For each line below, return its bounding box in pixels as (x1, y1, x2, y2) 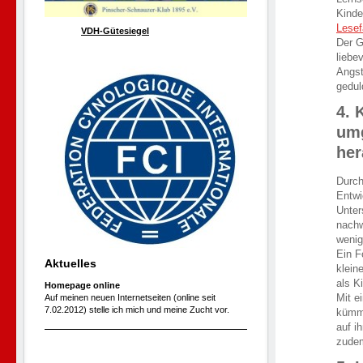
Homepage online (45, 280, 122, 290)
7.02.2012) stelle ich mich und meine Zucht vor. (45, 304, 229, 314)
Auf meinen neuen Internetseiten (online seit (45, 292, 216, 302)
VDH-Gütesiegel (81, 25, 149, 36)
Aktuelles (45, 256, 96, 270)
